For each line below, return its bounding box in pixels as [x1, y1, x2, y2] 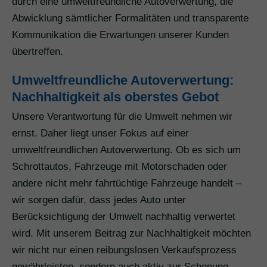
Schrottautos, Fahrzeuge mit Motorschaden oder [12, 161, 227, 173]
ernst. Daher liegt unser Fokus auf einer [12, 128, 189, 139]
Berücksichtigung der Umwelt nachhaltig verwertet [12, 211, 235, 223]
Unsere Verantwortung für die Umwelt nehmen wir [12, 111, 232, 123]
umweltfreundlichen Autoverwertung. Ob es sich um [12, 144, 241, 156]
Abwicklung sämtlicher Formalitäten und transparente [12, 13, 249, 24]
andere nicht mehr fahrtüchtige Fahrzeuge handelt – [12, 178, 241, 190]
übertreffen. [12, 46, 63, 58]
